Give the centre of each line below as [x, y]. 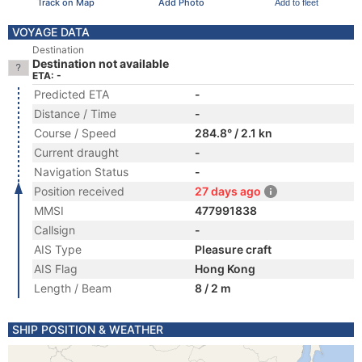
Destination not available [101, 63]
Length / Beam [73, 288]
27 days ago [228, 191]
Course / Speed [75, 133]
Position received [79, 191]
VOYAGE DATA [51, 32]
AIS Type [58, 249]
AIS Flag [56, 269]
